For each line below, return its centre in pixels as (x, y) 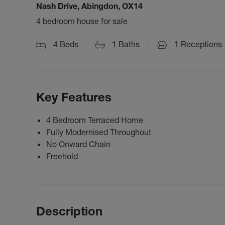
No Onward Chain (78, 144)
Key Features (74, 97)
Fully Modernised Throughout (99, 132)
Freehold (62, 156)
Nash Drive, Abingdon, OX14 (89, 6)
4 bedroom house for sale (82, 21)
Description (69, 211)
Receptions (200, 44)
